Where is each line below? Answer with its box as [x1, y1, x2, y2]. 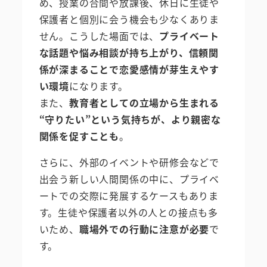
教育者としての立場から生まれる [69, 95, 219, 110]
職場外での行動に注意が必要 [79, 221, 210, 236]
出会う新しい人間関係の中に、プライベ [39, 171, 219, 186]
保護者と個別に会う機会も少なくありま [39, 11, 219, 26]
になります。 [69, 78, 128, 93]
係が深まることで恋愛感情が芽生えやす [39, 61, 219, 76]
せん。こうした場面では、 [39, 28, 160, 43]
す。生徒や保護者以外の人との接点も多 [39, 204, 218, 219]
